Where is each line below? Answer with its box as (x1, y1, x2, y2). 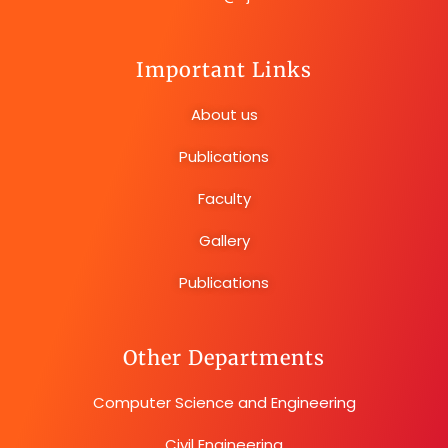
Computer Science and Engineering (92, 391, 356, 413)
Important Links (136, 56, 312, 82)
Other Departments (123, 344, 325, 370)
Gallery (198, 229, 250, 251)
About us (190, 103, 258, 125)
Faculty (197, 187, 251, 209)
